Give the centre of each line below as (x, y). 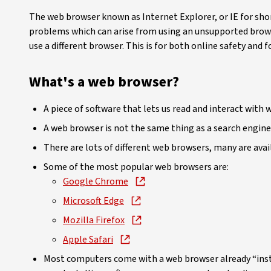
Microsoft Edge (93, 201)
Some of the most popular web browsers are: (136, 167)
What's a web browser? (104, 82)
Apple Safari (88, 240)
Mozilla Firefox (94, 220)
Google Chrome (96, 181)
